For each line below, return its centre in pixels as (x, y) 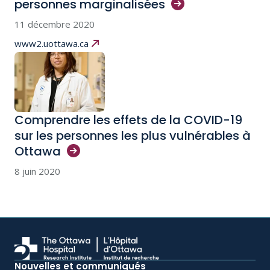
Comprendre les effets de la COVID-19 (128, 120)
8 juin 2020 (37, 171)
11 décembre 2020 (55, 24)
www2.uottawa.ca (52, 43)
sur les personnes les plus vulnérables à (133, 136)
